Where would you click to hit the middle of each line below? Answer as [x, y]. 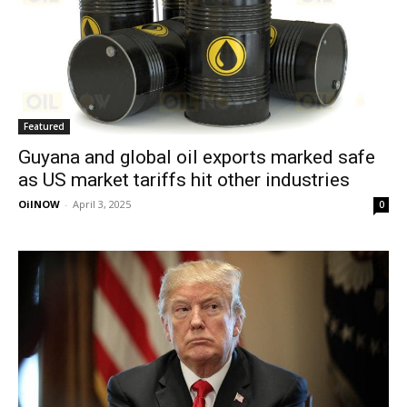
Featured [44, 126]
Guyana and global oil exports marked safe [197, 157]
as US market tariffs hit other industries [184, 179]
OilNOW [39, 203]
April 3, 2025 [102, 203]
